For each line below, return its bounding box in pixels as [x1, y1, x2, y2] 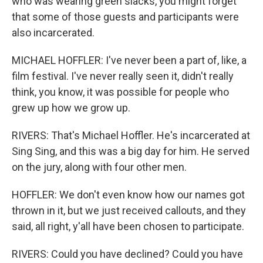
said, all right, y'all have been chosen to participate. [12, 220, 244, 232]
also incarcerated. [12, 26, 95, 39]
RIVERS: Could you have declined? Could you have [12, 248, 243, 260]
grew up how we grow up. [12, 102, 130, 114]
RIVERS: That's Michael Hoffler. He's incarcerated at [12, 129, 250, 141]
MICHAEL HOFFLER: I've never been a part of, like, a [12, 54, 247, 66]
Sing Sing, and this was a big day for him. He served [12, 145, 249, 157]
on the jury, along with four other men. [12, 161, 187, 173]
